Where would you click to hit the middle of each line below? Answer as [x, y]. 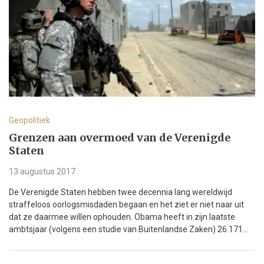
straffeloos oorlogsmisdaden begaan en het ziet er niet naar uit [126, 205]
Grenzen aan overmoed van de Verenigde [120, 137]
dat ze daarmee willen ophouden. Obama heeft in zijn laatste [122, 217]
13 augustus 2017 [42, 172]
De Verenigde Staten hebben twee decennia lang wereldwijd [121, 192]
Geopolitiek [29, 120]
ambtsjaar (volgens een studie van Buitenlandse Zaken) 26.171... [128, 230]
